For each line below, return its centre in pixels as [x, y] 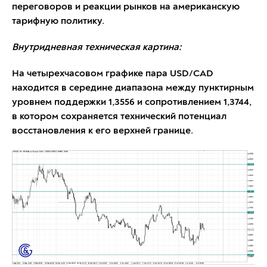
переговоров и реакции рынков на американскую [126, 7]
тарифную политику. [58, 21]
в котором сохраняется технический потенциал [119, 117]
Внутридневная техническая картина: [97, 47]
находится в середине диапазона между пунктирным [133, 88]
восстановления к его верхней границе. [103, 131]
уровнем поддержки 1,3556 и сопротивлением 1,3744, [132, 102]
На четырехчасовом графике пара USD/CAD [113, 74]
